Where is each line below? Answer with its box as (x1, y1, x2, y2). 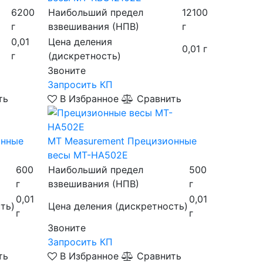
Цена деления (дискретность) (48, 200, 188, 212)
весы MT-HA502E (47, 149, 128, 161)
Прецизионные (127, 135, 197, 147)
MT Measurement (47, 135, 124, 147)
